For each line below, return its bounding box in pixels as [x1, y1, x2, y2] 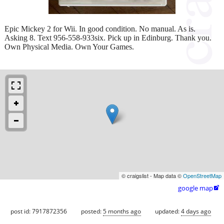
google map [178, 183, 213, 192]
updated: [155, 206, 181, 215]
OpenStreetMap [183, 171, 221, 179]
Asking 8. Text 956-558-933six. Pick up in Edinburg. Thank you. [4, 33, 211, 42]
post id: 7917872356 [10, 206, 67, 215]
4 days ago [181, 206, 211, 215]
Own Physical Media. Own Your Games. [4, 42, 134, 51]
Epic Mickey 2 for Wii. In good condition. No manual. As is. [4, 24, 195, 33]
